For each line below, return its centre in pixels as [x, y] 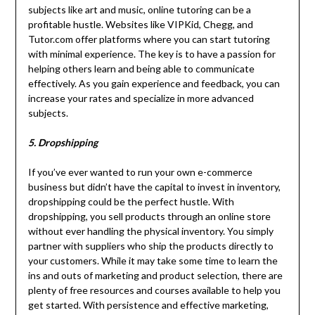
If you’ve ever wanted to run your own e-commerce [140, 172]
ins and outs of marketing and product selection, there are [155, 275]
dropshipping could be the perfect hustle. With [131, 201]
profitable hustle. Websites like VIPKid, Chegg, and [140, 24]
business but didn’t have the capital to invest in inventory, [154, 186]
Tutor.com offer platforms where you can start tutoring [149, 39]
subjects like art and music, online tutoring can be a [139, 9]
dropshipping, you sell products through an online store [149, 216]
